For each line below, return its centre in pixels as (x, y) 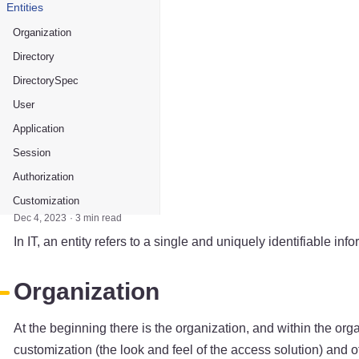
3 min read (99, 218)
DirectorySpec (46, 80)
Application (38, 128)
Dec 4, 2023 (40, 218)
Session (32, 152)
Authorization (43, 176)
